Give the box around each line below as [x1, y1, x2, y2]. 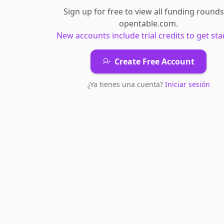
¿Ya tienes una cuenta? [87, 79, 165, 89]
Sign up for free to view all [63, 6, 164, 17]
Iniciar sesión [164, 79, 210, 89]
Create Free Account [114, 56, 194, 67]
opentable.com [119, 18, 176, 29]
